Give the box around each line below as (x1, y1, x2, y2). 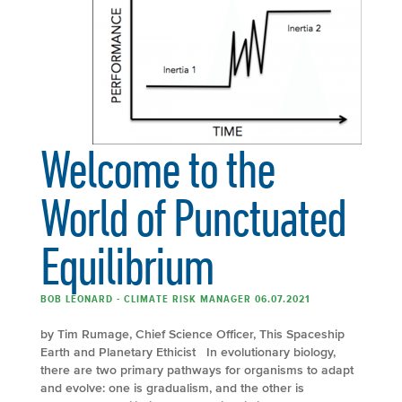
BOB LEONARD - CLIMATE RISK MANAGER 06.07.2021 (40, 292, 310, 305)
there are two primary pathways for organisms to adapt (40, 363, 354, 377)
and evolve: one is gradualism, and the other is (40, 380, 304, 395)
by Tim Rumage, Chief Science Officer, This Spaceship (40, 327, 345, 341)
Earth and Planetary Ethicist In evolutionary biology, (40, 345, 336, 359)
